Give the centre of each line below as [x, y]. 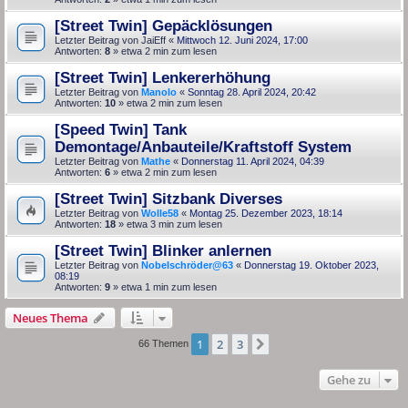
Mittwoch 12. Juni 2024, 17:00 [242, 40]
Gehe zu [349, 379]
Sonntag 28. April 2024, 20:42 [252, 92]
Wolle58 [160, 213]
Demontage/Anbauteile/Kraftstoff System [203, 146]
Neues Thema [51, 317]
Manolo [159, 92]
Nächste [295, 345]
